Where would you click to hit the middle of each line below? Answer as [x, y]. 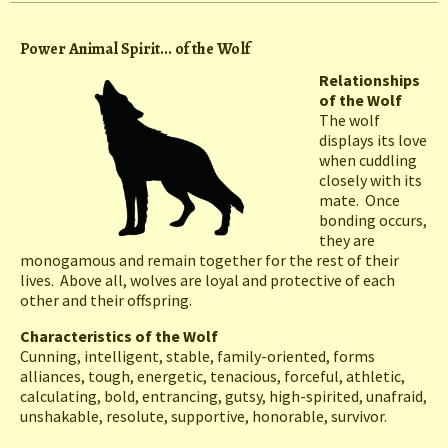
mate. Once [359, 200]
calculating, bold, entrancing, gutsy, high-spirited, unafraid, [223, 396]
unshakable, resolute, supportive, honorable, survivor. [203, 416]
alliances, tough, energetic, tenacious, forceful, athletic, [212, 376]
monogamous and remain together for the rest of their [209, 260]
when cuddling [368, 160]
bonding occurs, [373, 220]
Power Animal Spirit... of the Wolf [135, 49]
